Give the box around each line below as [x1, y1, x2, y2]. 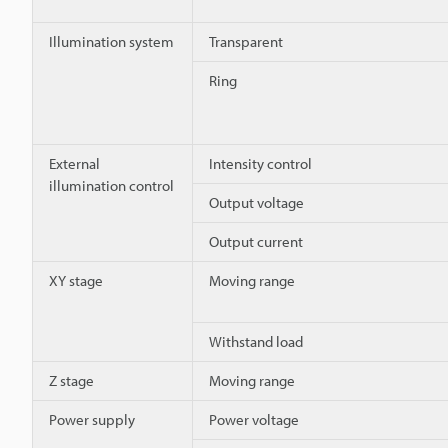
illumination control [49, 175, 174, 195]
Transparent [209, 31, 283, 51]
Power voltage [209, 409, 299, 429]
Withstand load [209, 331, 303, 351]
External [49, 153, 100, 173]
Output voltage [209, 192, 304, 212]
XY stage [49, 270, 103, 290]
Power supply [49, 409, 135, 429]
